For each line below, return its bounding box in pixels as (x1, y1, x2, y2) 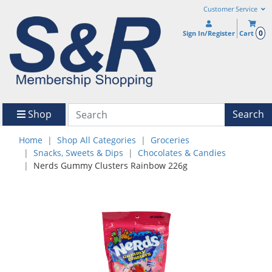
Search (233, 107, 264, 121)
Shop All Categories (57, 134, 136, 146)
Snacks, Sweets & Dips (33, 146, 123, 158)
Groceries (151, 134, 189, 146)
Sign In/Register (183, 29, 236, 38)
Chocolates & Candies (138, 146, 226, 158)
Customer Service (203, 5, 259, 13)
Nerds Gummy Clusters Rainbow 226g (33, 159, 188, 171)
